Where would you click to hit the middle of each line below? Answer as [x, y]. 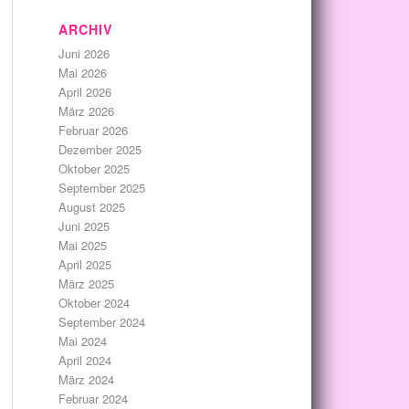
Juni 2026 [84, 53]
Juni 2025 [84, 226]
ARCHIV [85, 29]
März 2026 [86, 111]
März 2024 [86, 379]
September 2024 [101, 322]
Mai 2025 [82, 245]
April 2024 [84, 360]
